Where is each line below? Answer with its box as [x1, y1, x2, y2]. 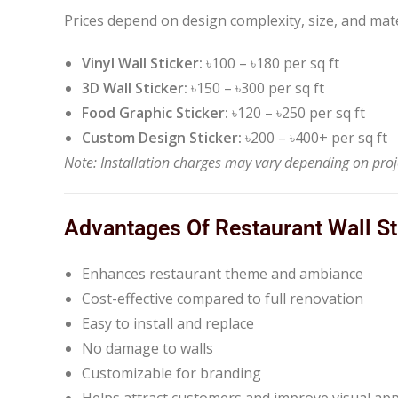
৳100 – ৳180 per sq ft [203, 52, 339, 73]
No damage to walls [82, 338, 213, 358]
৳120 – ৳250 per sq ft [228, 102, 365, 123]
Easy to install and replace [82, 313, 254, 333]
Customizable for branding [82, 362, 261, 383]
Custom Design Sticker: [82, 127, 242, 147]
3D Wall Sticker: [82, 77, 187, 98]
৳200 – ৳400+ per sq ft [242, 127, 387, 147]
